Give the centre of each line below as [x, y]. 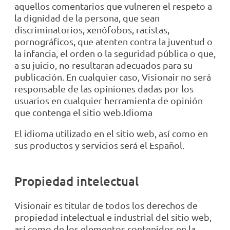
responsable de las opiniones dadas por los [104, 89]
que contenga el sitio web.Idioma [83, 112]
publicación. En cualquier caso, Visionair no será [113, 77]
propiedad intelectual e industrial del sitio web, [113, 217]
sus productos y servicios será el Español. [99, 145]
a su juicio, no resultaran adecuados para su [103, 65]
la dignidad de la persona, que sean [87, 18]
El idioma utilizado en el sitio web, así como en [111, 133]
